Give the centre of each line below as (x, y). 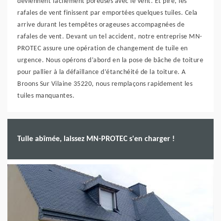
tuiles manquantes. (46, 96)
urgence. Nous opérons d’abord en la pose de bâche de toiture (110, 60)
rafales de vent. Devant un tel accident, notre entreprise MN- (110, 37)
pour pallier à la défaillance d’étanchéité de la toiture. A (102, 72)
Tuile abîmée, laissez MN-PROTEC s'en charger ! (96, 139)
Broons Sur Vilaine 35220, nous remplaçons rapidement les (105, 84)
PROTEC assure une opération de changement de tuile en (103, 49)
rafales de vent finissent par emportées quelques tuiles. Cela (108, 13)
